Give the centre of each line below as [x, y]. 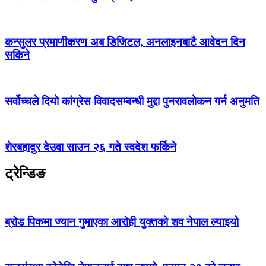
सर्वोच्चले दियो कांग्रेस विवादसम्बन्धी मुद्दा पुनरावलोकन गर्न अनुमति [132, 101]
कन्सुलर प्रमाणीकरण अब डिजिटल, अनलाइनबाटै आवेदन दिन [125, 42]
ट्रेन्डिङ [25, 174]
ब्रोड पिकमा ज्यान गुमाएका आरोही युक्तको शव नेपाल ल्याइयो [122, 221]
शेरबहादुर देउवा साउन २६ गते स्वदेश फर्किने [91, 147]
